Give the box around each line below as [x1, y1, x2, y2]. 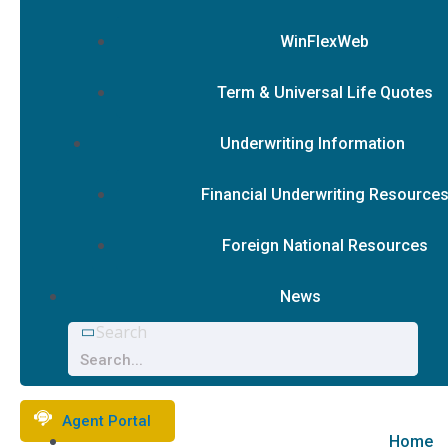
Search [96, 321, 147, 343]
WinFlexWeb [280, 32, 369, 51]
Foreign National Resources [221, 236, 428, 255]
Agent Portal [62, 412, 151, 430]
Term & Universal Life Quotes [216, 83, 433, 102]
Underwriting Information [220, 134, 405, 153]
